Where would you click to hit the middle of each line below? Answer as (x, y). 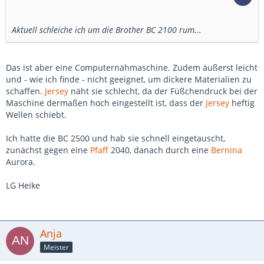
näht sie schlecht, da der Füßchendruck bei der (163, 91)
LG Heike (23, 185)
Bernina (227, 150)
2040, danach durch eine (160, 150)
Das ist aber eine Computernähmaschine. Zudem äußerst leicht (132, 67)
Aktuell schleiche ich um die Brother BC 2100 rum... (107, 30)
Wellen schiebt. (36, 115)
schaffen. (25, 91)
